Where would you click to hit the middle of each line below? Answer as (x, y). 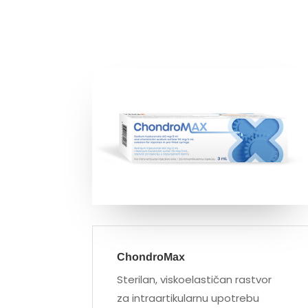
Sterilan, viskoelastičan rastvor (195, 280)
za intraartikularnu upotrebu (188, 298)
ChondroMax (151, 257)
